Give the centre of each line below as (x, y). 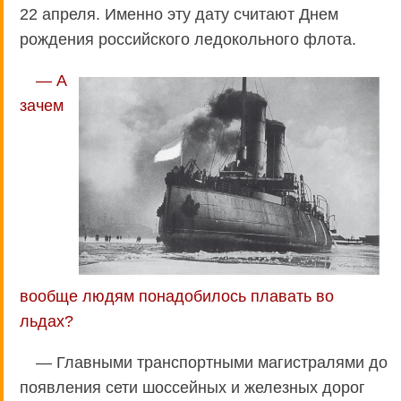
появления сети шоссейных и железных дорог (192, 387)
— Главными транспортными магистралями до (212, 362)
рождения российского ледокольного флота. (188, 39)
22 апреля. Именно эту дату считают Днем (179, 14)
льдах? (47, 321)
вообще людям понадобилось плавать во (177, 296)
